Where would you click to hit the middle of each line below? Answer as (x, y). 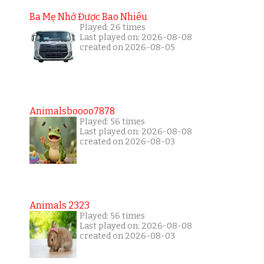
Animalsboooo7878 (72, 111)
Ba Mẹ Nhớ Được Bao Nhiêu (88, 16)
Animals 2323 (59, 205)
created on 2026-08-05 (127, 47)
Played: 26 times (112, 27)
